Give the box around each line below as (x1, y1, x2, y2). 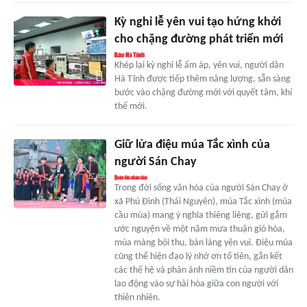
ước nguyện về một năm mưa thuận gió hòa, (114, 224, 285, 235)
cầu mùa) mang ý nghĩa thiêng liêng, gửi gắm (114, 210, 287, 221)
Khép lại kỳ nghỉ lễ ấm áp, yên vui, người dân (114, 60, 284, 71)
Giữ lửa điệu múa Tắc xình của (114, 138, 270, 152)
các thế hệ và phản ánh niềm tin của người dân (114, 265, 293, 276)
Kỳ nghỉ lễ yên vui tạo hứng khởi (114, 16, 281, 29)
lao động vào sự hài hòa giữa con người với (114, 279, 278, 290)
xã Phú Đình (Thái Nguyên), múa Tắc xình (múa (114, 197, 292, 208)
